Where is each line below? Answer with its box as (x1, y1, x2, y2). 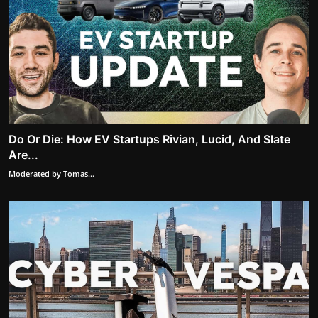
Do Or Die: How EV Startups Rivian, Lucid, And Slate (9, 131, 290, 146)
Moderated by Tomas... (9, 168, 94, 179)
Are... (9, 147, 38, 162)
